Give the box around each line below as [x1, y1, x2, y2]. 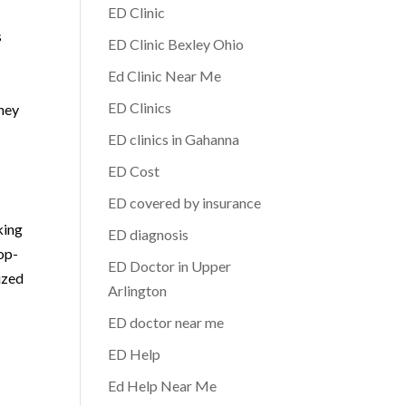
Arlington [108, 282, 168, 299]
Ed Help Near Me [108, 377, 217, 394]
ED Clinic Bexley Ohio [108, 35, 245, 53]
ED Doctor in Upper [108, 257, 232, 275]
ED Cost [108, 162, 160, 179]
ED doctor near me [108, 314, 225, 331]
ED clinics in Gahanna [108, 130, 240, 148]
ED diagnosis [108, 226, 189, 243]
